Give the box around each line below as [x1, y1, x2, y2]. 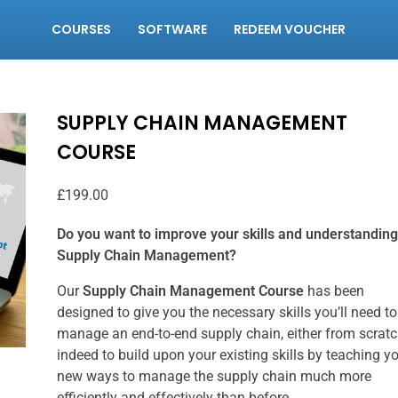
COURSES [52, 20, 112, 39]
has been [306, 283, 364, 299]
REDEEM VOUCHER [234, 20, 346, 39]
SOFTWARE [138, 20, 208, 39]
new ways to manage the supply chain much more [56, 368, 371, 385]
